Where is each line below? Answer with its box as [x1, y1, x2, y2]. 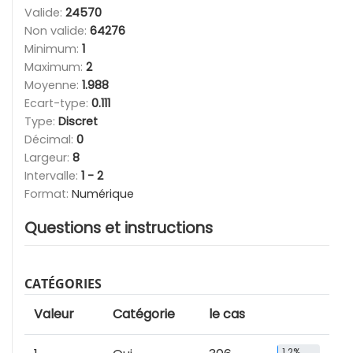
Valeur [34, 305, 74, 324]
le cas [209, 305, 245, 324]
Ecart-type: [24, 95, 91, 112]
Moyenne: [24, 77, 82, 94]
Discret [58, 113, 98, 130]
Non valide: [24, 23, 90, 39]
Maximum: [24, 59, 86, 76]
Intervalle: [24, 168, 81, 184]
